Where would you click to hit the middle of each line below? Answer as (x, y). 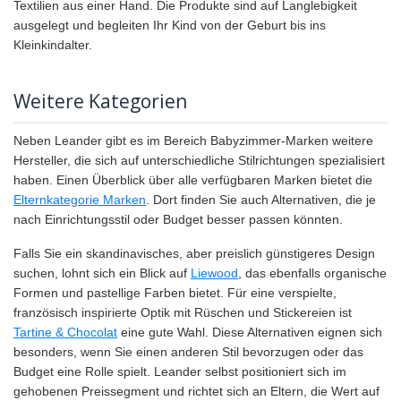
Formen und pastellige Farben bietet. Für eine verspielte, (175, 293)
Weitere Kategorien (100, 102)
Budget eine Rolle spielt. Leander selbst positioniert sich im (180, 372)
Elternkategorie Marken (80, 200)
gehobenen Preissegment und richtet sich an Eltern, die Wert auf (196, 392)
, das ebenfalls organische (312, 273)
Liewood (214, 273)
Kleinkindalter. (53, 45)
